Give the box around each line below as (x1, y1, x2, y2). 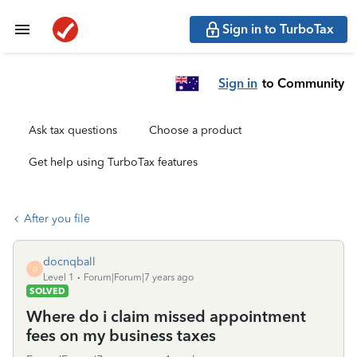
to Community (262, 75, 344, 91)
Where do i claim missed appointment (26, 307, 306, 326)
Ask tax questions (29, 124, 117, 137)
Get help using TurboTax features (29, 155, 198, 169)
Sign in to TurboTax (222, 22, 334, 37)
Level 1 (43, 272, 74, 283)
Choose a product (149, 124, 241, 137)
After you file (24, 212, 90, 226)
